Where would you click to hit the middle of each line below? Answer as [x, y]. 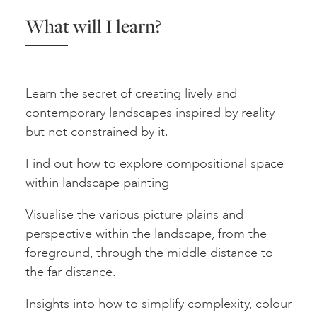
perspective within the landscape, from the [146, 234]
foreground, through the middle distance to [149, 253]
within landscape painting [97, 183]
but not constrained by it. [97, 132]
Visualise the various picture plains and [134, 215]
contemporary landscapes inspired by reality [150, 113]
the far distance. [71, 272]
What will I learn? [93, 27]
